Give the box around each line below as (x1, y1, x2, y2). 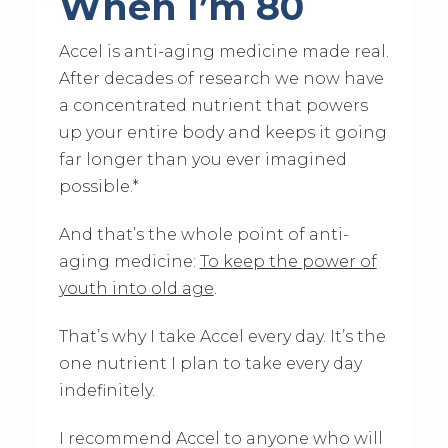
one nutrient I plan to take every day (58, 354, 362, 374)
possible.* (58, 177, 139, 197)
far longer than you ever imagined (58, 150, 347, 170)
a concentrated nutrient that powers (58, 96, 368, 116)
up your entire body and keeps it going (58, 123, 387, 143)
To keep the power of (199, 252, 377, 272)
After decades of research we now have (58, 69, 384, 89)
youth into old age (58, 279, 214, 299)
